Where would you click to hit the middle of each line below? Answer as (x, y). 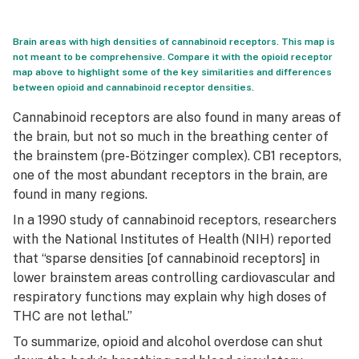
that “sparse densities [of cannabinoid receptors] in (166, 258)
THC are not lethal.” (73, 316)
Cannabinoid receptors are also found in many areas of (177, 117)
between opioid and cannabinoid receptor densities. (133, 87)
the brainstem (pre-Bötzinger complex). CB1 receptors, (177, 156)
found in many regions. (80, 194)
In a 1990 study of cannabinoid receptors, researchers (175, 220)
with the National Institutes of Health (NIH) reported (172, 239)
